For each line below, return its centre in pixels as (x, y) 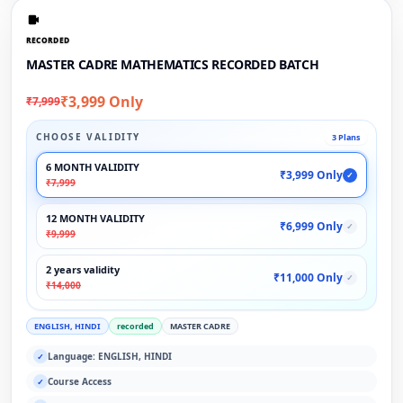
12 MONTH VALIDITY (95, 219)
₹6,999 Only (311, 226)
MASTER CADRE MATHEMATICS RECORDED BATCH (173, 65)
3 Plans (346, 138)
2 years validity (83, 270)
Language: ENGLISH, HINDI (110, 356)
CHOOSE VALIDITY (88, 137)
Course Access (80, 381)
